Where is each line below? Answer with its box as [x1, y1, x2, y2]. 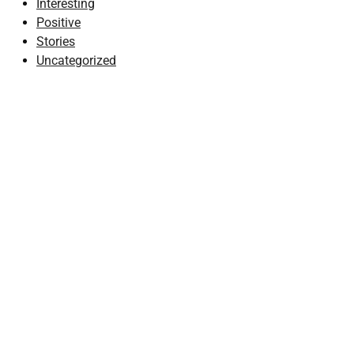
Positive [36, 15, 81, 30]
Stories [36, 34, 75, 49]
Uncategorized [36, 53, 116, 68]
